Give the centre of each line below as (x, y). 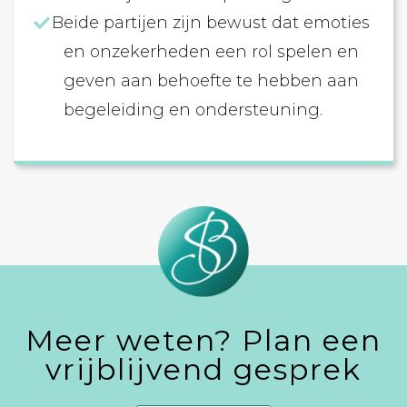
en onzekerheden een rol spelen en (211, 52)
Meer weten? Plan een (203, 340)
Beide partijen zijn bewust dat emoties (211, 23)
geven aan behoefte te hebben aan (211, 81)
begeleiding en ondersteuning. (193, 110)
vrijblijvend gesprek (203, 369)
